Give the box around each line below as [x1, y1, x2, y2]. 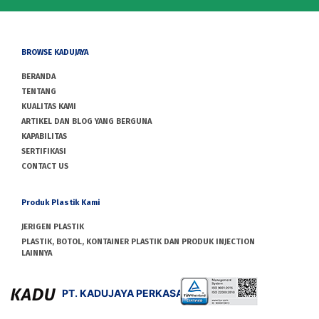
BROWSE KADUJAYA [21, 48, 88, 58]
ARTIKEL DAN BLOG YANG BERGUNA [21, 117, 152, 127]
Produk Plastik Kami [21, 197, 100, 207]
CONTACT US [21, 162, 68, 172]
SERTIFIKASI [21, 147, 66, 157]
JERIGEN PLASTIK [21, 221, 84, 231]
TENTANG [21, 87, 56, 97]
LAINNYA [21, 248, 52, 258]
